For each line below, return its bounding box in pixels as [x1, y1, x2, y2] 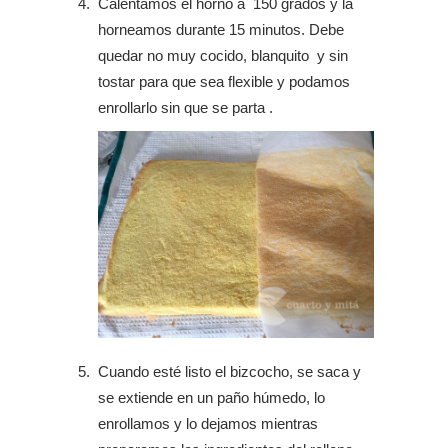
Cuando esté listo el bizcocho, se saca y [98, 363, 361, 381]
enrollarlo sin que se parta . [98, 99, 273, 117]
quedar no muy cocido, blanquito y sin [98, 47, 348, 65]
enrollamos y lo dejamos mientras [98, 415, 318, 433]
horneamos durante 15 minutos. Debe [98, 21, 344, 39]
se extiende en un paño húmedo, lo [98, 389, 325, 407]
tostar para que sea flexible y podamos [98, 73, 350, 91]
